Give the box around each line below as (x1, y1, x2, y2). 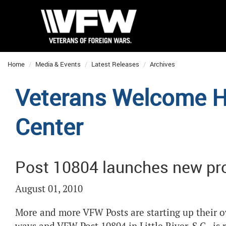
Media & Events (35, 60, 81, 69)
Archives (150, 60, 175, 69)
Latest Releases (91, 60, 139, 69)
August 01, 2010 (15, 183, 83, 195)
